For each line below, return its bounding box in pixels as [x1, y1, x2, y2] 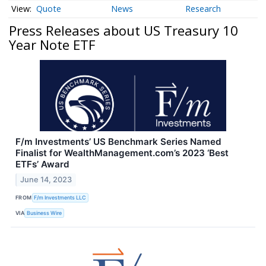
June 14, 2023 [20, 175, 72, 185]
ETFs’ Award [15, 159, 69, 170]
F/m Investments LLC [34, 194, 87, 201]
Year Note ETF [9, 35, 96, 53]
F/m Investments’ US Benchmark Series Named [15, 136, 221, 148]
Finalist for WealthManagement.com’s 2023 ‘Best [15, 147, 229, 159]
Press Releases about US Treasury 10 [9, 21, 238, 39]
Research [185, 3, 221, 15]
